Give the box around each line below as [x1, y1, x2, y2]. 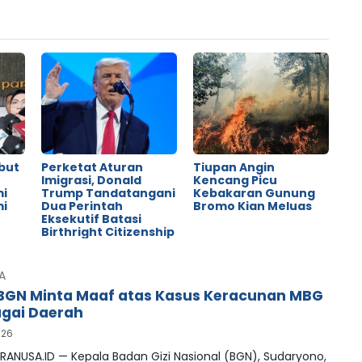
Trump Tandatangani [40, 185, 175, 202]
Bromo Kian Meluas [192, 198, 312, 215]
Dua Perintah [40, 198, 123, 215]
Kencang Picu [192, 172, 277, 189]
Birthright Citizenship [40, 224, 175, 241]
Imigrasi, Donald [40, 172, 141, 189]
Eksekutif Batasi [40, 211, 141, 228]
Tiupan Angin [192, 159, 275, 176]
